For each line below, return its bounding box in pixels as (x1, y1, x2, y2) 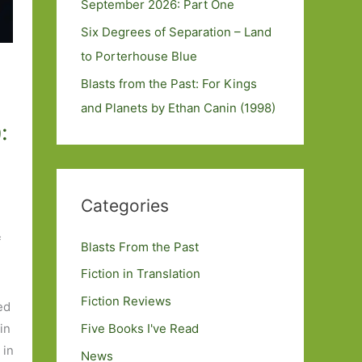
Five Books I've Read (81, 320, 199, 336)
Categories (81, 195, 169, 216)
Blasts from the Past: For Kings (81, 75, 257, 91)
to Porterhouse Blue (81, 48, 197, 64)
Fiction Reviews (81, 293, 171, 309)
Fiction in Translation (81, 266, 200, 282)
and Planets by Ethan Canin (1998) (81, 99, 276, 116)
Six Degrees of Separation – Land (81, 23, 271, 40)
